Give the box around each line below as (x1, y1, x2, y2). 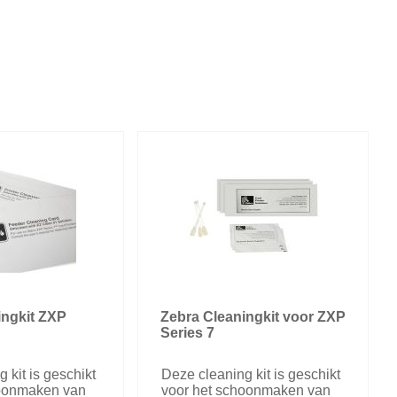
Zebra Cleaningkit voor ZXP (160, 309, 346, 325)
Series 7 (160, 325, 214, 341)
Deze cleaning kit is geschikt (160, 367, 340, 383)
